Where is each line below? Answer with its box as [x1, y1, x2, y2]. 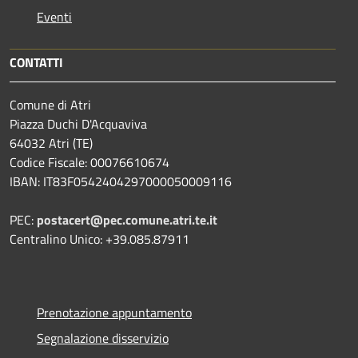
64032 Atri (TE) [10, 133, 93, 153]
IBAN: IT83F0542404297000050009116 [10, 171, 232, 191]
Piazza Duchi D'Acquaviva [10, 113, 147, 133]
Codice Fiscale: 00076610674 [10, 152, 169, 172]
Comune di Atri [10, 94, 91, 114]
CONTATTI [10, 52, 63, 72]
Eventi [37, 6, 72, 26]
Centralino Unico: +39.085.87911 [10, 229, 189, 249]
